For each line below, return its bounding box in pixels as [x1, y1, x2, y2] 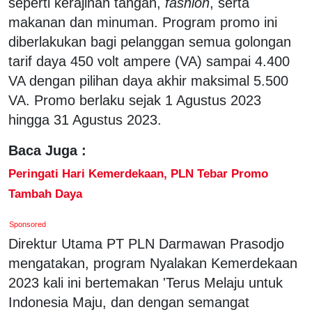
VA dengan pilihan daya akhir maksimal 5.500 [8, 72, 288, 88]
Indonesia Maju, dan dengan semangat [8, 294, 249, 310]
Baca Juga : [8, 142, 86, 158]
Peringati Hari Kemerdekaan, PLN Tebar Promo [8, 166, 268, 180]
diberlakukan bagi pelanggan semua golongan [8, 33, 291, 49]
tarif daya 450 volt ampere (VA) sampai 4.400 [8, 53, 290, 69]
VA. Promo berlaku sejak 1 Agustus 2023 [8, 92, 261, 108]
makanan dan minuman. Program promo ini [8, 14, 277, 30]
